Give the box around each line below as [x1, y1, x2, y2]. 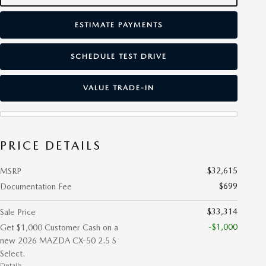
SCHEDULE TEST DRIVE [71, 52, 167, 61]
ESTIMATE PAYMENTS [75, 20, 163, 29]
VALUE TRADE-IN [83, 83, 154, 93]
